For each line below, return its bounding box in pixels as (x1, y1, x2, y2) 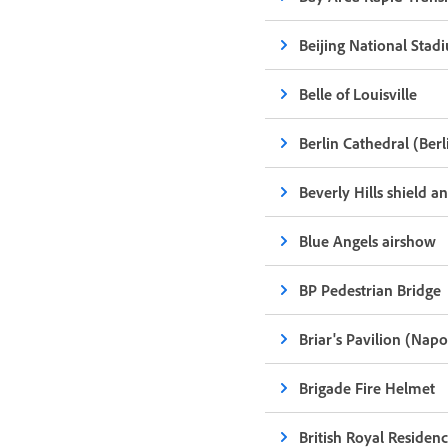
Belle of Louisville (299, 84, 418, 104)
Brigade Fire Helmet (299, 378, 436, 398)
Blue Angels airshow (299, 231, 437, 251)
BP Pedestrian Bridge (299, 280, 442, 300)
